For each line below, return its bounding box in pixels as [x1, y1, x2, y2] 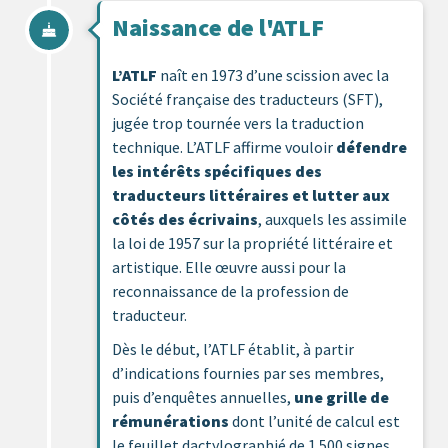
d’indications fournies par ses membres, [112, 362, 384, 383]
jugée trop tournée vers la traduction [112, 112, 364, 133]
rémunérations [112, 410, 232, 431]
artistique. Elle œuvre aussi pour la [112, 256, 346, 277]
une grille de [294, 386, 389, 407]
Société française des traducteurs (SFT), [112, 88, 383, 109]
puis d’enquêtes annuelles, [112, 386, 294, 407]
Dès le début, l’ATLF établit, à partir [112, 338, 354, 359]
